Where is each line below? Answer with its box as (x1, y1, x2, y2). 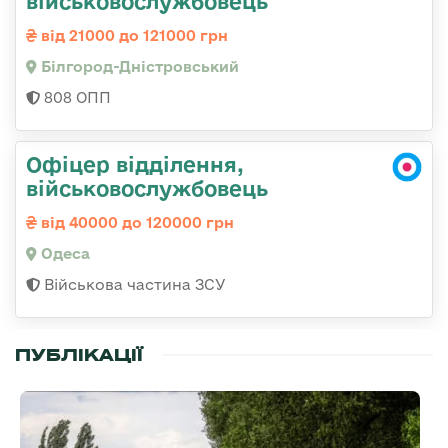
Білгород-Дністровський (37, 57, 239, 75)
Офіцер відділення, (26, 151, 244, 176)
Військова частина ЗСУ (40, 275, 226, 293)
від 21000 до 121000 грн (37, 26, 228, 44)
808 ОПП (40, 88, 111, 106)
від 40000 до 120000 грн (37, 213, 234, 231)
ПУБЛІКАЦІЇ (15, 343, 143, 366)
